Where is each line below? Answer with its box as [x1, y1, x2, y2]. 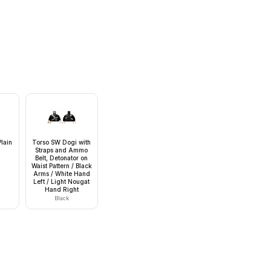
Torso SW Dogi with [32, 139, 91, 146]
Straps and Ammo [35, 146, 88, 154]
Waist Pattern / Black [31, 162, 92, 169]
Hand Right [44, 186, 79, 193]
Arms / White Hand [33, 170, 90, 177]
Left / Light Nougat [33, 178, 90, 185]
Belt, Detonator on [35, 154, 88, 162]
